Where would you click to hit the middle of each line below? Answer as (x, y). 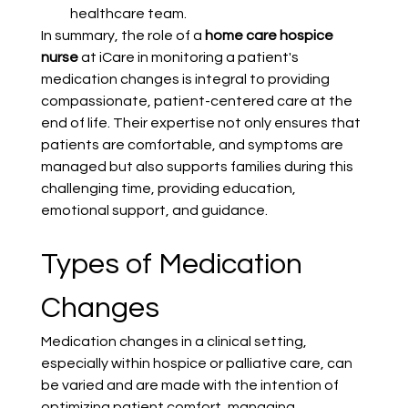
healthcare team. (128, 14)
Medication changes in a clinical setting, (175, 342)
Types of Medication (174, 265)
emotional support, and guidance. (154, 211)
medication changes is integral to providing (186, 80)
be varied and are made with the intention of (191, 386)
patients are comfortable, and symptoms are (193, 145)
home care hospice (270, 36)
